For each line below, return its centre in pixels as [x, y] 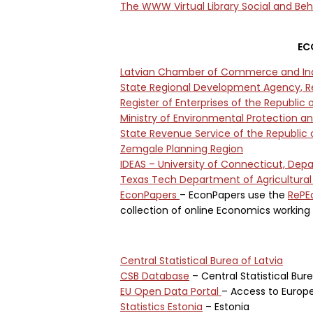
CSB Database [155, 276]
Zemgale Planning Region [182, 149]
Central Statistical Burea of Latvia [202, 261]
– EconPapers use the [234, 195]
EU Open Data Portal [171, 291]
